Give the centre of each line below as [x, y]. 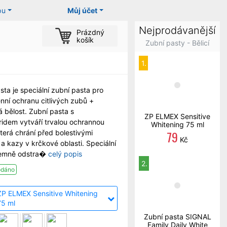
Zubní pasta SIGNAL [177, 217]
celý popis [65, 154]
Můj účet [83, 10]
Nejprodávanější [177, 30]
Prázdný [90, 32]
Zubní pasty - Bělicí [177, 43]
